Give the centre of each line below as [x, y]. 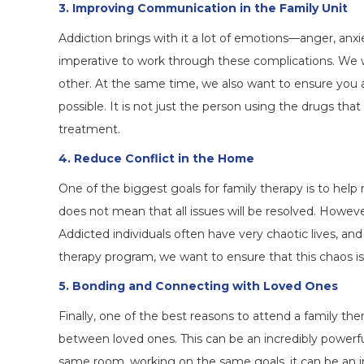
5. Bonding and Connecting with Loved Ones [198, 286]
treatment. [89, 130]
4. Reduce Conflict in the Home [156, 159]
